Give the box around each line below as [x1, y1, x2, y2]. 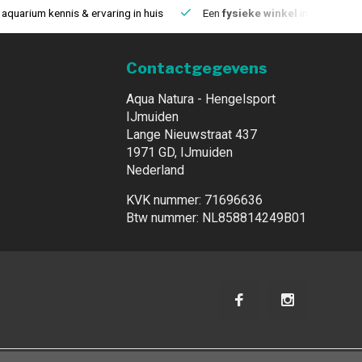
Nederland [126, 162, 184, 178]
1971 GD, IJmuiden [126, 145, 233, 160]
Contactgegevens [126, 58, 267, 78]
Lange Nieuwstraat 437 [126, 127, 257, 142]
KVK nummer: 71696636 [126, 192, 263, 208]
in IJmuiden [297, 6, 354, 19]
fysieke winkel [222, 6, 297, 19]
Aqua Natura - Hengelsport [126, 91, 276, 107]
